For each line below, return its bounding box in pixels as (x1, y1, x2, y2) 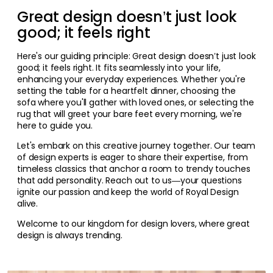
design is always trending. (17, 229, 122, 241)
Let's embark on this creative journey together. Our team (17, 139, 256, 152)
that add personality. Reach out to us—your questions (17, 174, 242, 186)
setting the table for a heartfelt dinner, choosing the (17, 84, 236, 97)
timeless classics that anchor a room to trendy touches (17, 162, 250, 175)
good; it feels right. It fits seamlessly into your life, (17, 61, 221, 74)
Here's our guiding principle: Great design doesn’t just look (17, 49, 256, 62)
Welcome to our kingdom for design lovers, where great (17, 217, 250, 230)
